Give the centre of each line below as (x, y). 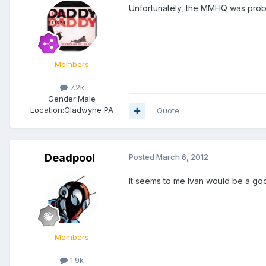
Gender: (63, 99)
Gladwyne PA (89, 110)
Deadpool (69, 158)
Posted (142, 157)
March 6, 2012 (182, 157)
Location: (47, 110)
